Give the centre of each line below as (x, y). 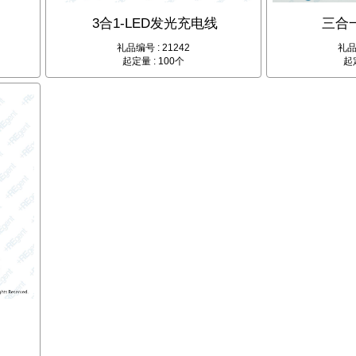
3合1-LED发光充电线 (155, 24)
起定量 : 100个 (153, 62)
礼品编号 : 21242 (153, 48)
